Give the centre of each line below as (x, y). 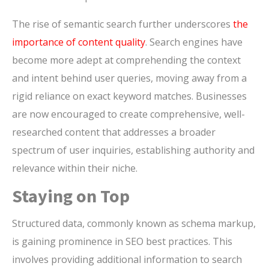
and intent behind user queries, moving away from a (129, 78)
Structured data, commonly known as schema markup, (134, 224)
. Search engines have (194, 42)
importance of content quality (79, 42)
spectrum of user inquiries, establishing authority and (133, 150)
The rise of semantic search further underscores (122, 24)
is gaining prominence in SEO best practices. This (122, 242)
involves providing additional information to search (127, 260)
